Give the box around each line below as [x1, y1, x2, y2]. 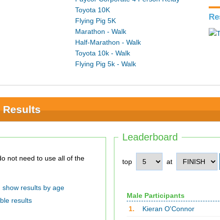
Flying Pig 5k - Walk [75, 60, 137, 68]
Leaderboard [122, 132, 178, 142]
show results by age [2, 184, 64, 192]
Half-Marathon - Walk [75, 38, 141, 46]
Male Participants [126, 192, 185, 199]
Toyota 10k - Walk [75, 49, 131, 57]
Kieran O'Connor [142, 205, 194, 213]
